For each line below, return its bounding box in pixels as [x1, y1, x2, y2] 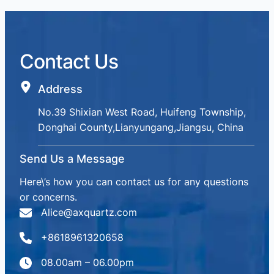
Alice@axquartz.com [41, 206, 137, 219]
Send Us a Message [20, 152, 125, 166]
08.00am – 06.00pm [41, 256, 134, 269]
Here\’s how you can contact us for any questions [20, 176, 248, 188]
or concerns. [20, 191, 77, 204]
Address [38, 83, 83, 96]
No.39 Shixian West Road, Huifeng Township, [38, 106, 246, 119]
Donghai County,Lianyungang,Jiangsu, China [38, 121, 243, 134]
